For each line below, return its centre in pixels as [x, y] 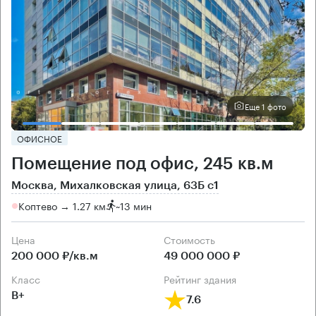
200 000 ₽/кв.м [55, 256]
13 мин [136, 206]
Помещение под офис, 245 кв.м [142, 163]
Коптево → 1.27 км [62, 206]
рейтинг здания [203, 278]
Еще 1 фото [266, 106]
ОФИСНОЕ [39, 138]
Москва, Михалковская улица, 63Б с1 [115, 185]
